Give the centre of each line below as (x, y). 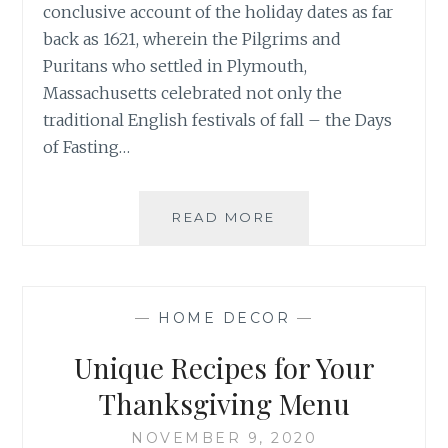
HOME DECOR (224, 318)
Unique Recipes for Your (224, 368)
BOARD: (309, 260)
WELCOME (319, 282)
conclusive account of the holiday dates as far (218, 12)
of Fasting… (87, 147)
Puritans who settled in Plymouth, (175, 66)
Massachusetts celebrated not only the (193, 93)
